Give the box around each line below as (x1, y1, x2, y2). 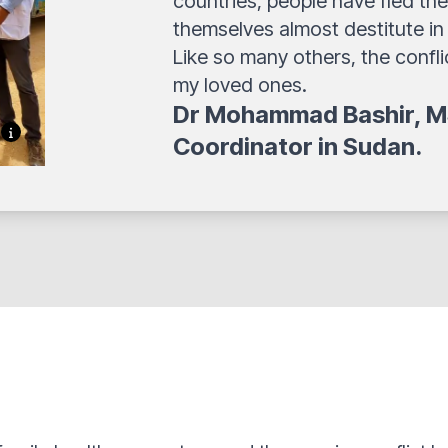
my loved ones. (173, 73, 308, 97)
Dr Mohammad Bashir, (173, 100, 427, 129)
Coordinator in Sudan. (173, 132, 423, 161)
